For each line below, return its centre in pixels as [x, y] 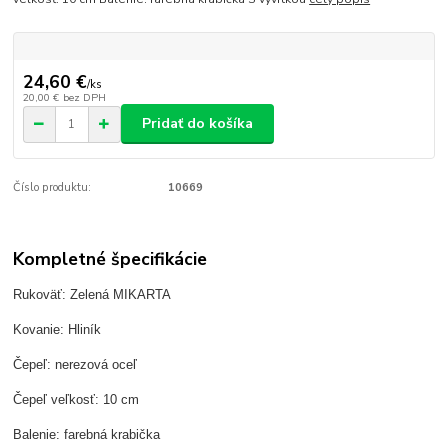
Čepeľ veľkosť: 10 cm [76, 400]
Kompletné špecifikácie [110, 258]
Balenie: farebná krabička [87, 435]
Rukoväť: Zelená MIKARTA [92, 295]
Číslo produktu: [52, 188]
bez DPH [84, 97]
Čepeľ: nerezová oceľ [75, 365]
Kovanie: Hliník [57, 330]
